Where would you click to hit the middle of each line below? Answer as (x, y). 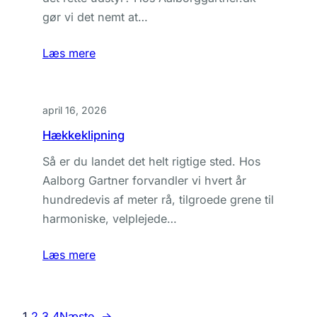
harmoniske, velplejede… (110, 219)
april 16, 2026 (75, 110)
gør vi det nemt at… (95, 17)
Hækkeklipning (83, 135)
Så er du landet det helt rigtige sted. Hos (151, 161)
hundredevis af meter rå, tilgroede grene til (158, 200)
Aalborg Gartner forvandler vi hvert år (144, 180)
